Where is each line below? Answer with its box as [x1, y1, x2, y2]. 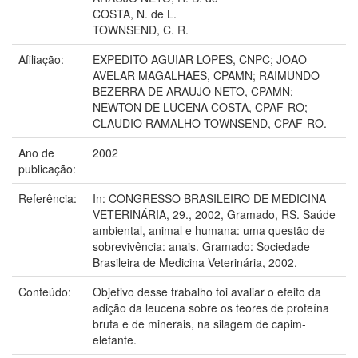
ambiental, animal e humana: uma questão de [93, 221, 325, 238]
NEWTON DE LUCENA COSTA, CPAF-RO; [93, 98, 308, 115]
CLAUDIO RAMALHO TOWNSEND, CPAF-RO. [93, 114, 327, 131]
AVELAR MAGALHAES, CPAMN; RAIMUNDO [93, 66, 320, 83]
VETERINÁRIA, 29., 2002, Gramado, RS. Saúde [93, 205, 336, 222]
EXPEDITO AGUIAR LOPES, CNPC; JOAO [93, 50, 307, 67]
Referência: [18, 189, 80, 206]
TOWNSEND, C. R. [93, 21, 189, 38]
